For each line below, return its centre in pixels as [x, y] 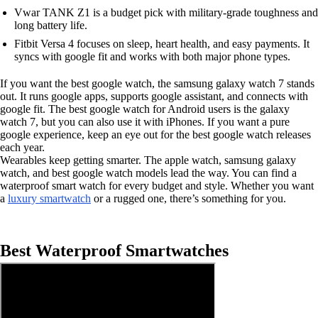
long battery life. [51, 25]
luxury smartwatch [49, 198]
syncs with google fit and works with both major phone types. [152, 56]
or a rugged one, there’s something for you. [188, 198]
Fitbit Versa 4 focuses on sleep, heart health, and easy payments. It [162, 43]
